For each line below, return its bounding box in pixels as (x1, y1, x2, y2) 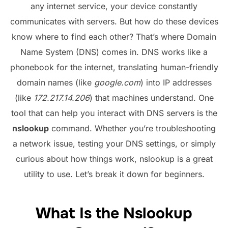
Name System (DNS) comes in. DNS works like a (20, 46, 208, 57)
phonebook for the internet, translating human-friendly (10, 62, 218, 72)
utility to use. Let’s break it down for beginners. (23, 168, 205, 179)
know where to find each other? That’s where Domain (12, 31, 216, 42)
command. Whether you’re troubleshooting (49, 123, 216, 133)
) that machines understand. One (89, 92, 214, 103)
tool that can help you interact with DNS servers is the (11, 107, 217, 118)
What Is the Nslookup (36, 204, 192, 223)
